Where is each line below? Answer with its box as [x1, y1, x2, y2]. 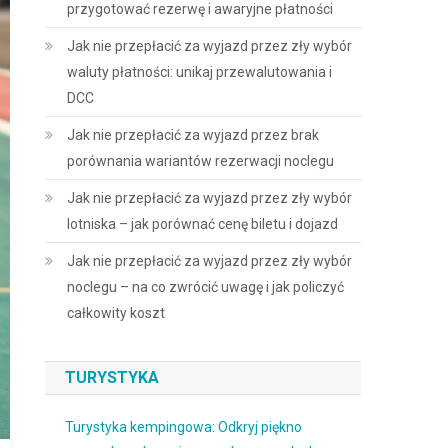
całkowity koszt [67, 305, 166, 321]
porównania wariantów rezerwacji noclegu [67, 153, 335, 169]
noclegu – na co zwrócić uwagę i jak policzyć [67, 279, 345, 295]
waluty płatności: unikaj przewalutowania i [67, 64, 333, 80]
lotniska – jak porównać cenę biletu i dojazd [67, 216, 339, 232]
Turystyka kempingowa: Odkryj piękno [65, 419, 303, 435]
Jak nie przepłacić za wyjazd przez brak [67, 127, 320, 143]
